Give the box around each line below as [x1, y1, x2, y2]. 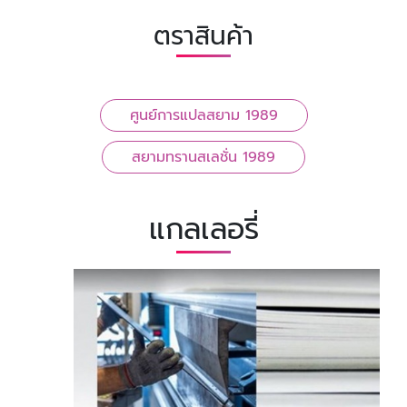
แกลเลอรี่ [148, 207, 259, 253]
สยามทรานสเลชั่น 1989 [132, 146, 275, 169]
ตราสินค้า [154, 16, 253, 56]
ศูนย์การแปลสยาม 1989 [129, 104, 278, 127]
